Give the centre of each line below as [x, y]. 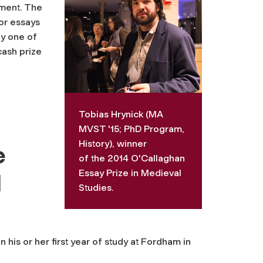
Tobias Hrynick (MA [121, 114]
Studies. [97, 188]
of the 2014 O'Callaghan [132, 159]
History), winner [113, 144]
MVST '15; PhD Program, [132, 129]
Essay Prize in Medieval [130, 173]
